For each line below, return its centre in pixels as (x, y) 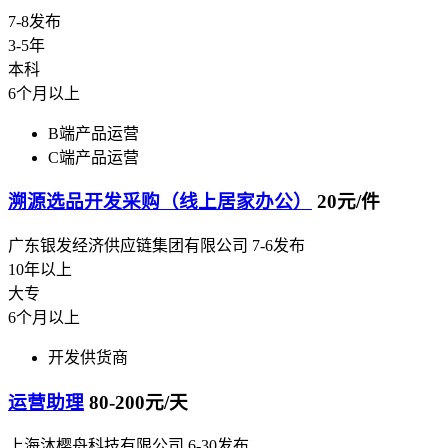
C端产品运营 (93, 157)
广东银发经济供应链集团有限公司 (128, 245)
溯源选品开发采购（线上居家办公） (160, 202)
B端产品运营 (93, 133)
